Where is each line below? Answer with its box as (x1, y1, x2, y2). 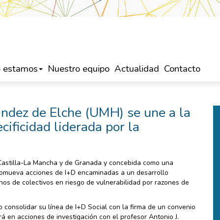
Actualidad (114, 62, 159, 75)
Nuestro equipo (48, 62, 110, 75)
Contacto (164, 62, 200, 75)
